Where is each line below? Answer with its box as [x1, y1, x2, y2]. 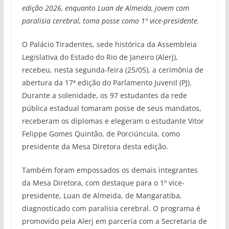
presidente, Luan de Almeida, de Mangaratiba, [21, 190, 182, 200]
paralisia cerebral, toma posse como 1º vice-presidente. [21, 15, 199, 26]
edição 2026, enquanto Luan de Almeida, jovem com [21, 3, 189, 13]
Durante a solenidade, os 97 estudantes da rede [21, 90, 187, 100]
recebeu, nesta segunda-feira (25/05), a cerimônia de [21, 64, 203, 75]
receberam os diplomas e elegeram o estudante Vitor [21, 116, 204, 126]
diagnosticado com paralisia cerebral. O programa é [21, 203, 200, 213]
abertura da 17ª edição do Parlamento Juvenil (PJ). [21, 77, 192, 87]
